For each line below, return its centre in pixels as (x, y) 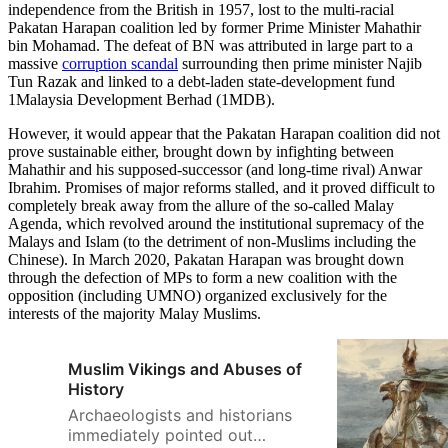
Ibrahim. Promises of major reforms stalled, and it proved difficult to (221, 188)
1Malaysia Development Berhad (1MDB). (141, 100)
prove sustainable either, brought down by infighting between (201, 152)
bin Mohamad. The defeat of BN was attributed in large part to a (210, 46)
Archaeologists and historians (180, 415)
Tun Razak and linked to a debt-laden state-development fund (201, 82)
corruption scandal (120, 64)
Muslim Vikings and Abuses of (185, 369)
